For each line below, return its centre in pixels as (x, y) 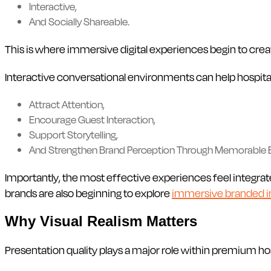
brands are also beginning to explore (88, 193)
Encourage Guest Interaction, (92, 119)
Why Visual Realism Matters (101, 221)
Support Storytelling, (73, 134)
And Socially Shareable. (79, 21)
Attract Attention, (67, 104)
